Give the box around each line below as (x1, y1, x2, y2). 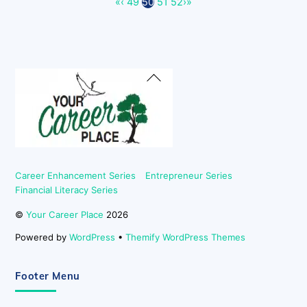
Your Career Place (26, 208, 104, 220)
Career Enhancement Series (15, 170, 136, 182)
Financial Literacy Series (15, 184, 119, 196)
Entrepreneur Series (145, 170, 232, 182)
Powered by (15, 231, 70, 243)
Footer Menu (15, 269, 80, 282)
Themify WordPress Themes (125, 231, 246, 243)
